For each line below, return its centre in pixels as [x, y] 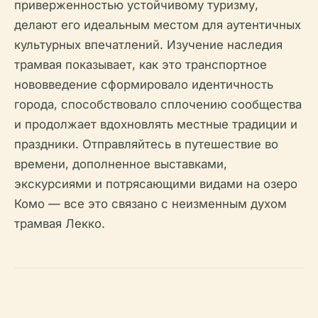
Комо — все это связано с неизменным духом [150, 204]
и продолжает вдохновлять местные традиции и [156, 124]
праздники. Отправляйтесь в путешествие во [146, 144]
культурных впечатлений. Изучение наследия [148, 45]
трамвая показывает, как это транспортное [141, 65]
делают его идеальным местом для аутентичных [158, 25]
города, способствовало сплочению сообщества [158, 104]
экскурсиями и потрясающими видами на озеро [156, 184]
